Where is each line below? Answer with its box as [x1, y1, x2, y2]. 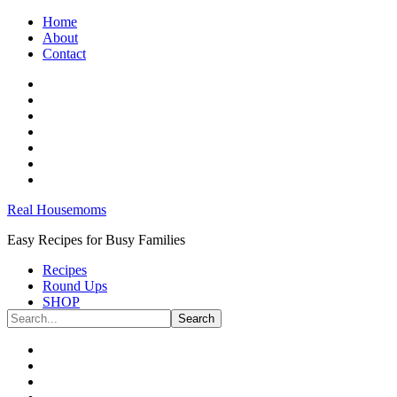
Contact [43, 46, 86, 61]
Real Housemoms [7, 202, 106, 217]
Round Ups [43, 278, 107, 293]
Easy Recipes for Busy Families [7, 232, 185, 247]
